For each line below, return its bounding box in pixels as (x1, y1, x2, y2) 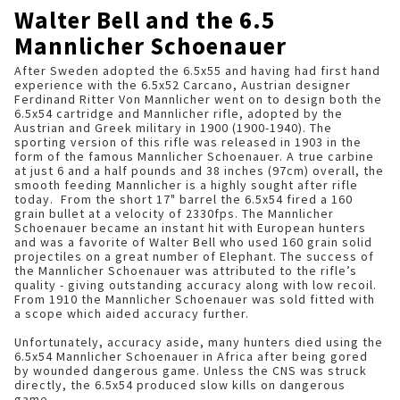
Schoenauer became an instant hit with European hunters (14, 220, 366, 236)
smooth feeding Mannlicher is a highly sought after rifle (14, 177, 358, 193)
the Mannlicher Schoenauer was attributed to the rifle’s (14, 262, 357, 279)
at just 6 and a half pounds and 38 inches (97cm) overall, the (14, 162, 384, 179)
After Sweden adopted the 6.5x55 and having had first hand (14, 62, 380, 79)
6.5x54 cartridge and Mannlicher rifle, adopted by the (14, 105, 343, 121)
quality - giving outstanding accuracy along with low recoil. (14, 277, 377, 293)
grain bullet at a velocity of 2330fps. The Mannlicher (14, 205, 334, 221)
